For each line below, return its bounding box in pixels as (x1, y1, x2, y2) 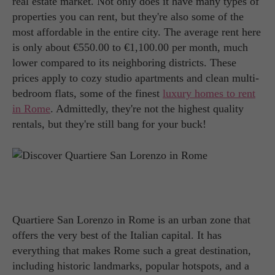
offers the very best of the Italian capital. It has (12, 228, 222, 241)
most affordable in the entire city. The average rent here (12, 25, 261, 38)
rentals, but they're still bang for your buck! (12, 117, 206, 130)
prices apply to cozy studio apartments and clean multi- (12, 71, 259, 84)
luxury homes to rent (163, 87, 255, 99)
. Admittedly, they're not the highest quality (50, 102, 244, 115)
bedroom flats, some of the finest (12, 87, 163, 99)
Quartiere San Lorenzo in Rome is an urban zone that (12, 213, 250, 226)
